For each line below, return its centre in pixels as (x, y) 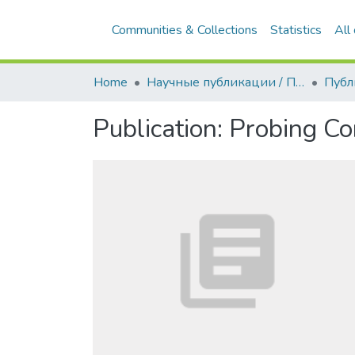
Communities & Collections (185, 30)
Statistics (296, 30)
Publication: (161, 129)
